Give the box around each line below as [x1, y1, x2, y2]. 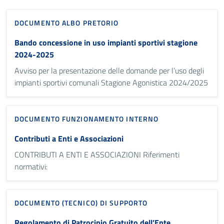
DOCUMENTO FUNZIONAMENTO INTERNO [14, 113, 159, 124]
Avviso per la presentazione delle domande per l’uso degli [14, 64, 204, 77]
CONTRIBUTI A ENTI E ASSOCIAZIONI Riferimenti [14, 148, 179, 161]
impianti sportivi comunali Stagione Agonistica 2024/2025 [14, 76, 208, 89]
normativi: [14, 160, 47, 173]
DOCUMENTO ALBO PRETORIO [14, 17, 119, 28]
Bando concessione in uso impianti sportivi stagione [14, 36, 197, 49]
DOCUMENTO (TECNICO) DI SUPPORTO [14, 197, 148, 208]
